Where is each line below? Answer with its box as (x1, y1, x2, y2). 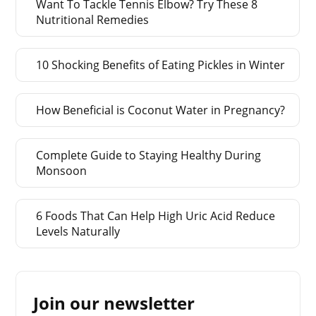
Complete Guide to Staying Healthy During (36, 147, 262, 163)
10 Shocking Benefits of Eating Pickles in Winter (36, 56, 286, 73)
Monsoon (36, 162, 87, 178)
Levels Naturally (36, 223, 121, 239)
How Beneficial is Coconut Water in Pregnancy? (36, 102, 286, 118)
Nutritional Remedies (36, 11, 150, 28)
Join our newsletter (33, 291, 195, 315)
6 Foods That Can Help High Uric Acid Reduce (36, 207, 276, 224)
